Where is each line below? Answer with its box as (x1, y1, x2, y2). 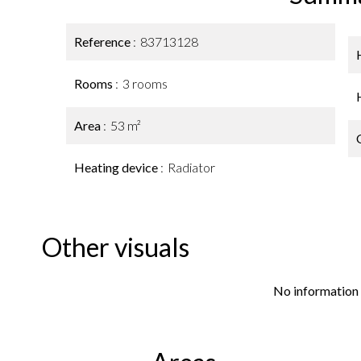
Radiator (168, 160, 215, 175)
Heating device (74, 160, 160, 175)
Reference (74, 34, 133, 49)
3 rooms (122, 76, 168, 91)
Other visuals (42, 231, 189, 263)
